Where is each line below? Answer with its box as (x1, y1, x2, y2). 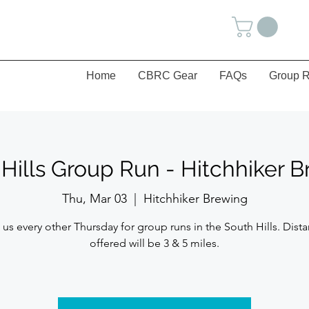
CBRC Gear (138, 70, 197, 82)
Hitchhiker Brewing (143, 190, 248, 206)
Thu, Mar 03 (61, 190, 127, 206)
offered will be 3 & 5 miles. (90, 236, 219, 250)
